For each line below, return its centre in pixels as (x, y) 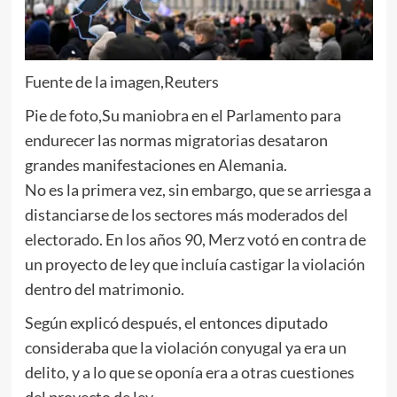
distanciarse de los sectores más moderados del (186, 214)
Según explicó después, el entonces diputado (176, 322)
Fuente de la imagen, (94, 81)
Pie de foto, (63, 115)
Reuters (191, 81)
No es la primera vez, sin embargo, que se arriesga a (198, 189)
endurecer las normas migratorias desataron (176, 140)
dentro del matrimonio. (104, 288)
